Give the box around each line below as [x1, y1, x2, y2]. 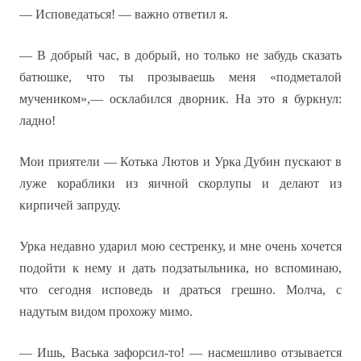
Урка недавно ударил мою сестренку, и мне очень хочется [19, 239, 342, 253]
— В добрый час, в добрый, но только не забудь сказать [19, 48, 342, 62]
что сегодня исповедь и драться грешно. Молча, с [19, 283, 342, 297]
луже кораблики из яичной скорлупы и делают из [19, 176, 342, 190]
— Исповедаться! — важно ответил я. [19, 7, 228, 21]
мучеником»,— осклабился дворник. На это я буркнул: [19, 92, 342, 106]
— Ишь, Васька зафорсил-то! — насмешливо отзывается [19, 346, 342, 359]
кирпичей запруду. [19, 198, 121, 212]
